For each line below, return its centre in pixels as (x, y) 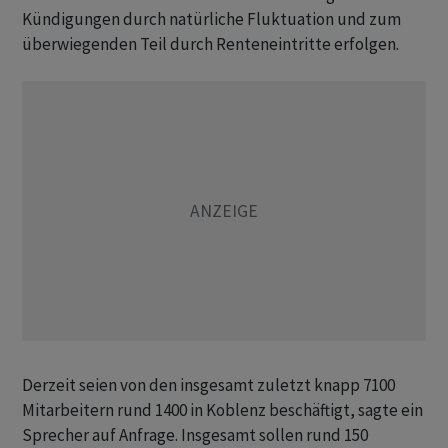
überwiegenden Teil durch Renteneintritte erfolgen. (210, 44)
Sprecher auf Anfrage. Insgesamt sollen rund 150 (195, 435)
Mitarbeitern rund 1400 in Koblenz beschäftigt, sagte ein (222, 410)
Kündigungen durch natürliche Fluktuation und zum (211, 19)
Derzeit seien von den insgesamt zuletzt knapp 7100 (208, 385)
